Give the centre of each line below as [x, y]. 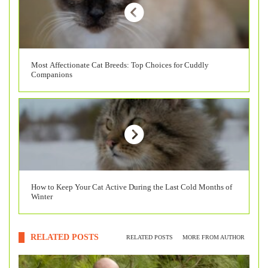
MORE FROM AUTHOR [214, 237]
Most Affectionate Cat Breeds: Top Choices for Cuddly [120, 65]
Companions [52, 74]
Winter [42, 196]
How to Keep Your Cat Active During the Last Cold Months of [132, 187]
